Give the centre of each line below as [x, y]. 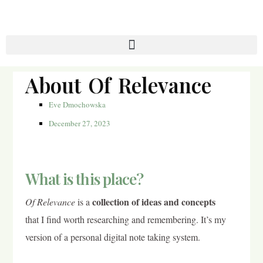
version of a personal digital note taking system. [112, 237]
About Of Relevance [118, 85]
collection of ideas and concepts [154, 201]
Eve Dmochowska [77, 104]
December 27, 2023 [79, 123]
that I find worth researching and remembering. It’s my [125, 219]
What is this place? [84, 178]
